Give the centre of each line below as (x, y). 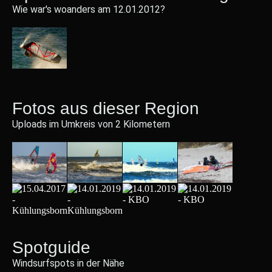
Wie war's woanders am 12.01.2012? (89, 10)
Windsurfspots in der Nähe (68, 263)
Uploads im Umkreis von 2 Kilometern (91, 124)
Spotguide (51, 248)
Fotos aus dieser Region (106, 108)
